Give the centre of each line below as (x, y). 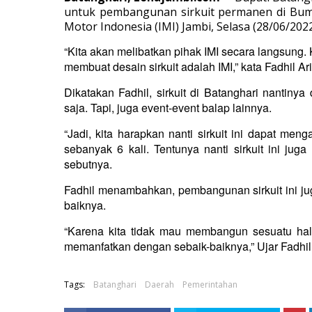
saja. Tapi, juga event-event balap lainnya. (168, 108)
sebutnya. (88, 164)
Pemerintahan (210, 284)
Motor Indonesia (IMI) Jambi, (140, 26)
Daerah (159, 284)
